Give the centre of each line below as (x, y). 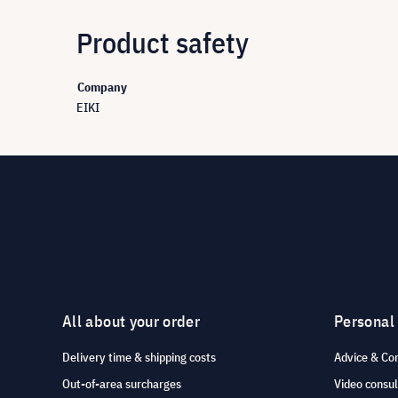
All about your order (131, 322)
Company (102, 87)
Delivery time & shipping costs (139, 358)
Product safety (163, 43)
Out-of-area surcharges (122, 384)
